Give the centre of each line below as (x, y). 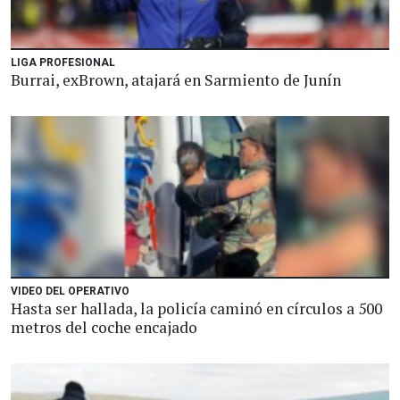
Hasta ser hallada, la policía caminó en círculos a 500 (196, 308)
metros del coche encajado (104, 327)
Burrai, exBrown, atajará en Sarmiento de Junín (176, 80)
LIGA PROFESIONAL (63, 62)
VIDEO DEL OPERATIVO (70, 291)
